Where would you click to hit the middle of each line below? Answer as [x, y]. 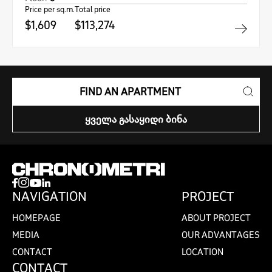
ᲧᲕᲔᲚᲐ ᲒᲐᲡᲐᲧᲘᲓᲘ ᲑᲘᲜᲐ [136, 119]
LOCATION [202, 252]
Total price [93, 9]
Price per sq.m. [50, 9]
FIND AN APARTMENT [130, 91]
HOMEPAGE [36, 218]
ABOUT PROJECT [216, 218]
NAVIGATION [49, 196]
